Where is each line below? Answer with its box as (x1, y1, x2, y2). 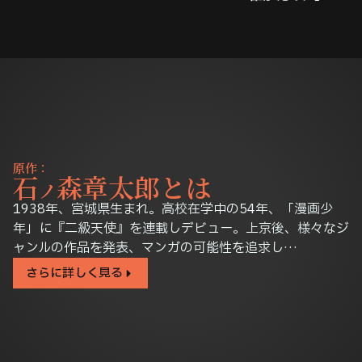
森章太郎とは (57, 167, 212, 205)
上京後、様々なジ (246, 218, 349, 238)
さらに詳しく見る (26, 263, 123, 283)
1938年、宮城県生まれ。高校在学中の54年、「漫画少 (13, 199, 333, 219)
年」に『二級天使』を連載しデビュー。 (13, 218, 246, 238)
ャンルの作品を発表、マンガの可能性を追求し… (13, 238, 297, 258)
